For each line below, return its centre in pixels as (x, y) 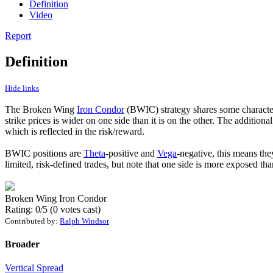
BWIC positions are (44, 153)
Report (18, 35)
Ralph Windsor (84, 221)
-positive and (131, 153)
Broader (22, 244)
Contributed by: (32, 221)
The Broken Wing (41, 109)
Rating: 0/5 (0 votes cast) (53, 209)
